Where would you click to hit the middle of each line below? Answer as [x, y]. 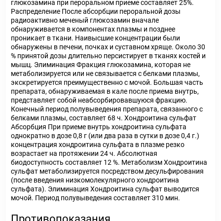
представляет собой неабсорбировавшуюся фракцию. [99, 100]
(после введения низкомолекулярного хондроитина [95, 180]
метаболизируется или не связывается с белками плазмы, [105, 74]
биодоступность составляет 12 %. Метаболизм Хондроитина [109, 162]
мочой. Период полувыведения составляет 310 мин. [95, 198]
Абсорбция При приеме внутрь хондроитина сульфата [99, 127]
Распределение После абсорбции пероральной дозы [96, 11]
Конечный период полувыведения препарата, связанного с [107, 109]
